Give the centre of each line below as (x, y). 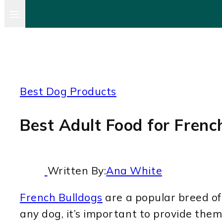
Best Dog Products (68, 91)
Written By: (77, 171)
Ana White (134, 171)
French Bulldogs (61, 197)
